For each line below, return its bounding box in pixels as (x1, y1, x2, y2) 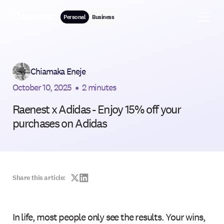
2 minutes (81, 81, 116, 93)
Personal (63, 12, 86, 21)
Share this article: (12, 173, 66, 183)
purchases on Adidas (12, 115, 107, 131)
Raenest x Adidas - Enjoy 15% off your (12, 101, 180, 117)
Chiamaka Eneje (30, 65, 85, 77)
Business (92, 12, 114, 21)
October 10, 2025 (12, 81, 71, 93)
